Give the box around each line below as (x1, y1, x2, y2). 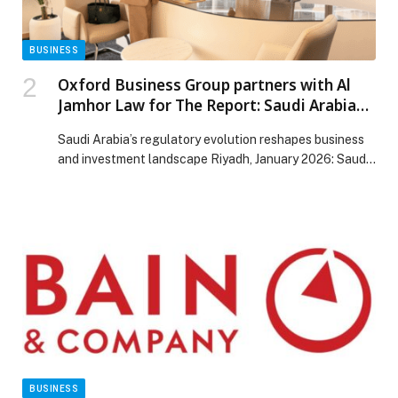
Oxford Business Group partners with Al (58, 74, 351, 95)
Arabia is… (58, 171, 116, 186)
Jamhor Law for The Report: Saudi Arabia (58, 94, 356, 115)
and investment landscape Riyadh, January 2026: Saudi (58, 151, 369, 166)
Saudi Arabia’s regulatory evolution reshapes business (58, 131, 364, 147)
